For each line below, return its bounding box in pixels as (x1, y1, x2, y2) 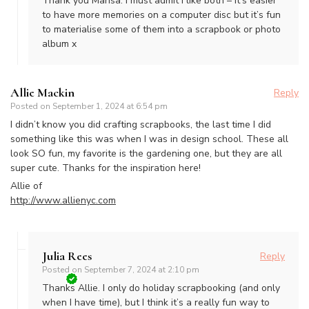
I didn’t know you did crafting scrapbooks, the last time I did (10, 118, 271, 132)
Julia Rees (42, 248, 92, 264)
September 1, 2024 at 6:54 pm (52, 101, 168, 112)
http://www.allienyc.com (10, 194, 116, 208)
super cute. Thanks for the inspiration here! (10, 161, 201, 175)
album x (42, 37, 77, 51)
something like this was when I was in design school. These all (10, 132, 288, 146)
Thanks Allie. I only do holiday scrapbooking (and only (42, 281, 280, 295)
